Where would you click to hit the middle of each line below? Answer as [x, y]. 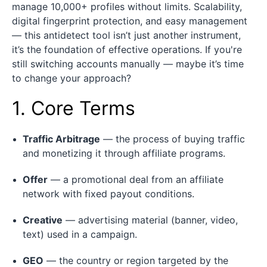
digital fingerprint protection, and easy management [130, 21]
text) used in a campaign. [80, 234]
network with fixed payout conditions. [108, 193]
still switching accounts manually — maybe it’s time [128, 63]
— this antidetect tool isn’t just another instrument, [126, 35]
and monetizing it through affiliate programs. [124, 153]
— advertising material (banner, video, [150, 220]
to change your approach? [72, 78]
